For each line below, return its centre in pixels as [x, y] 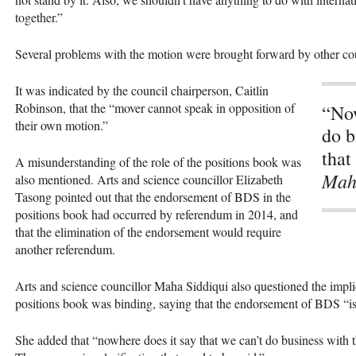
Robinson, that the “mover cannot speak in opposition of [155, 107]
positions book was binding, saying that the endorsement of [165, 303]
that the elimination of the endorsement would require [148, 231]
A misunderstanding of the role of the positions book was [158, 161]
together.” [39, 17]
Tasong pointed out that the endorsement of [125, 196]
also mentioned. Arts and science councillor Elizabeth [149, 179]
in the [275, 196]
